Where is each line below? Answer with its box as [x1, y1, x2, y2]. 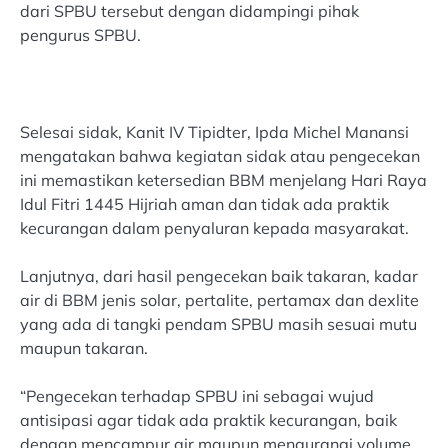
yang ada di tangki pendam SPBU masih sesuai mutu [20, 313, 417, 334]
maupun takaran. [20, 337, 148, 358]
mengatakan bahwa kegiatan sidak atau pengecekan [20, 145, 420, 166]
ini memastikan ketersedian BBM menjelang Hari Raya [20, 169, 427, 190]
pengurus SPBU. [20, 25, 141, 46]
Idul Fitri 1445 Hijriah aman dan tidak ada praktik [20, 193, 389, 214]
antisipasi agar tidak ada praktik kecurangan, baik [20, 409, 397, 430]
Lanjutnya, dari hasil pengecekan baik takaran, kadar [20, 265, 418, 286]
